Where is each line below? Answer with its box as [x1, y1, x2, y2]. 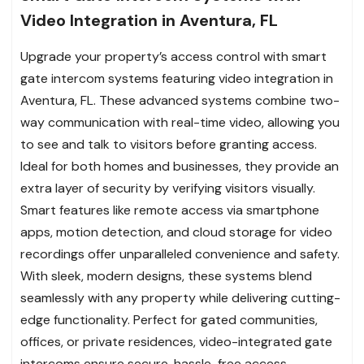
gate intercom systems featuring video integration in [20, 69, 333, 87]
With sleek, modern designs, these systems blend [20, 266, 312, 284]
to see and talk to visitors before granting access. [20, 135, 317, 153]
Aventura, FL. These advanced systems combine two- [20, 91, 340, 109]
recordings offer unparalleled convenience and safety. [20, 245, 340, 262]
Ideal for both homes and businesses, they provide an [20, 157, 339, 175]
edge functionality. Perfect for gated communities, [20, 310, 318, 328]
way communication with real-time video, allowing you [20, 113, 340, 131]
